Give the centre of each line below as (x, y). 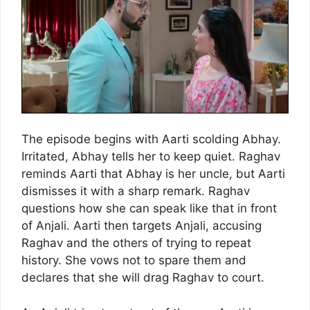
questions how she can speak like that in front (149, 209)
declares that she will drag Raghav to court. (143, 278)
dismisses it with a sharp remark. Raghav (136, 191)
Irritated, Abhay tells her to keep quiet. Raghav (151, 157)
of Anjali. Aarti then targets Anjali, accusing (142, 226)
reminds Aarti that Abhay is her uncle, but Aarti (153, 174)
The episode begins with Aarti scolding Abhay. (151, 139)
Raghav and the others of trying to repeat (136, 243)
